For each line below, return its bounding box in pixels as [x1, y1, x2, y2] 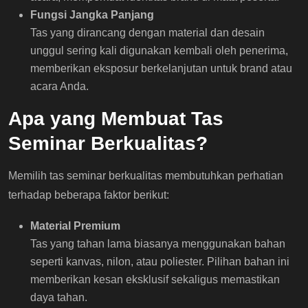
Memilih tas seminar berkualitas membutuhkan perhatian [8, 169, 283, 181]
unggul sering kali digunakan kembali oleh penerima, [30, 44, 288, 56]
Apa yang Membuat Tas [8, 107, 223, 129]
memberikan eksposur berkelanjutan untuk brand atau [30, 62, 292, 74]
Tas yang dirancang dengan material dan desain [30, 26, 265, 38]
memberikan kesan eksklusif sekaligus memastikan [30, 273, 280, 285]
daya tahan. [30, 291, 87, 303]
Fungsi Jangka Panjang [30, 8, 154, 21]
